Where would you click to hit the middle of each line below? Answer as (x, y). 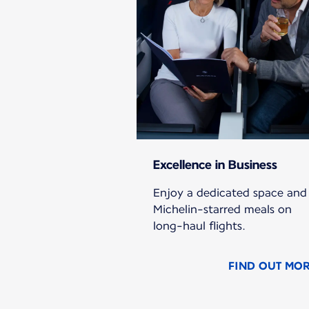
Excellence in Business (215, 165)
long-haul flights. (199, 226)
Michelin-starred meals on (222, 210)
